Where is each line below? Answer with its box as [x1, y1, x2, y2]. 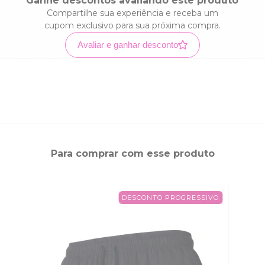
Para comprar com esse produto [50, 148, 215, 160]
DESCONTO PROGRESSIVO [122, 193, 219, 202]
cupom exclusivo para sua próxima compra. [44, 20, 221, 31]
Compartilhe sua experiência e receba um [46, 8, 218, 19]
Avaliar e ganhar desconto [77, 40, 178, 50]
